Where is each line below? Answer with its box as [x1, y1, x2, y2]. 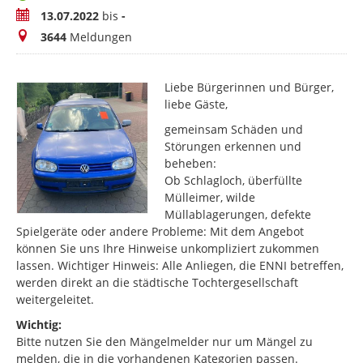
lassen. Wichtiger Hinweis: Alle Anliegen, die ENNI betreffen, [16, 258, 344, 274]
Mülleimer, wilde [164, 190, 256, 206]
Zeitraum [15, 7, 65, 23]
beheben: [164, 156, 220, 172]
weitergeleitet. [16, 292, 94, 308]
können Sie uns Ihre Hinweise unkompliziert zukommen [16, 241, 319, 257]
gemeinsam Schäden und [164, 122, 304, 138]
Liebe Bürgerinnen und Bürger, [164, 79, 335, 96]
